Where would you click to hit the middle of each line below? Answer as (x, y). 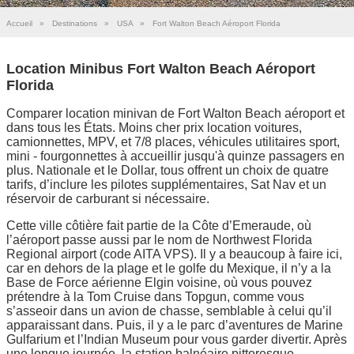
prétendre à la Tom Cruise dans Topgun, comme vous (155, 296)
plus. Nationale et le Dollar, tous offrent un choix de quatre (168, 170)
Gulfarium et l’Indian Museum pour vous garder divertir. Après (177, 339)
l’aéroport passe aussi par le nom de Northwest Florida (159, 239)
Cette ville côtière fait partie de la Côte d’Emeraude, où (159, 225)
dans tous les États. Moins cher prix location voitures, (154, 127)
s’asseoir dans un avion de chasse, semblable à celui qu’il (169, 311)
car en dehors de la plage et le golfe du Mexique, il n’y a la (169, 268)
